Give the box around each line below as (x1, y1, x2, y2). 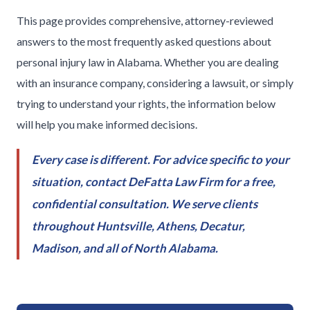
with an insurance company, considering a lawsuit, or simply (17, 76, 293, 89)
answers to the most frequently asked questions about (17, 35, 271, 48)
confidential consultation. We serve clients (32, 197, 257, 211)
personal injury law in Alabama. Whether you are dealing (17, 55, 279, 69)
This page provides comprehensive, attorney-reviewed (17, 14, 273, 27)
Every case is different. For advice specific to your (32, 152, 289, 167)
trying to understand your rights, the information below (17, 97, 275, 110)
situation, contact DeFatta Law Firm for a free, (32, 174, 275, 189)
